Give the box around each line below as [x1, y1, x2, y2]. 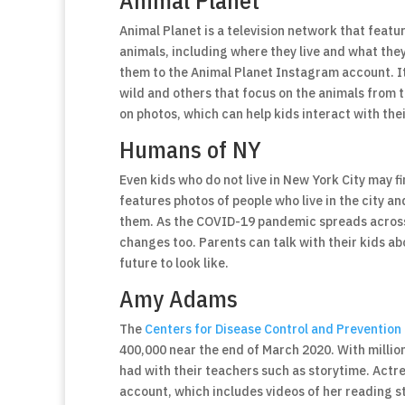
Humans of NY [119, 134, 261, 165]
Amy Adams [119, 283, 238, 314]
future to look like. [119, 255, 229, 271]
